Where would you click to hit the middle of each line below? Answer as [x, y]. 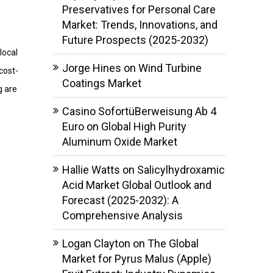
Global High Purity [144, 126]
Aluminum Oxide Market [119, 141]
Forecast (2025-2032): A [120, 200]
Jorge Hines [91, 68]
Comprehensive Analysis [122, 215]
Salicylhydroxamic [181, 169]
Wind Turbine [170, 68]
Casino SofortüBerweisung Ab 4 [139, 111]
